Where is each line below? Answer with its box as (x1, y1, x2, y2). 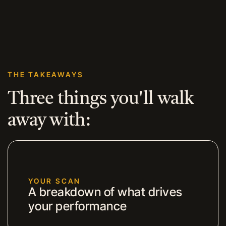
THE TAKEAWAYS (8, 70, 84, 79)
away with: (8, 112, 90, 130)
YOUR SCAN (28, 177, 81, 185)
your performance (28, 199, 127, 213)
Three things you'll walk (8, 90, 194, 108)
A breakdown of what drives (28, 185, 183, 199)
